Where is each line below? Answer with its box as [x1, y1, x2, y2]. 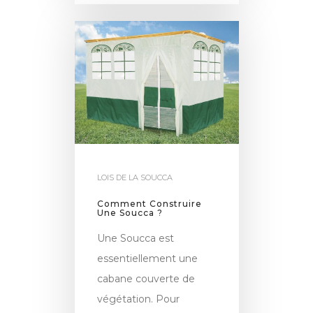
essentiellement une [97, 252, 198, 265]
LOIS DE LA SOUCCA [97, 172, 173, 182]
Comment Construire [97, 198, 203, 209]
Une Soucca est [97, 231, 175, 245]
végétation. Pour [97, 292, 180, 305]
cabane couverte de [97, 272, 196, 285]
